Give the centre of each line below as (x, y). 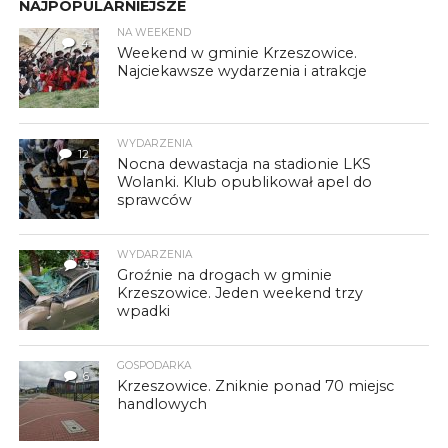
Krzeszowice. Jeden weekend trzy (240, 293)
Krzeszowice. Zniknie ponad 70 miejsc (256, 386)
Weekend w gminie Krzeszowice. (237, 53)
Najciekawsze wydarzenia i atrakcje (242, 71)
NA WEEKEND (154, 33)
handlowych (162, 404)
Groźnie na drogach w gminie (225, 275)
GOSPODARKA (154, 366)
